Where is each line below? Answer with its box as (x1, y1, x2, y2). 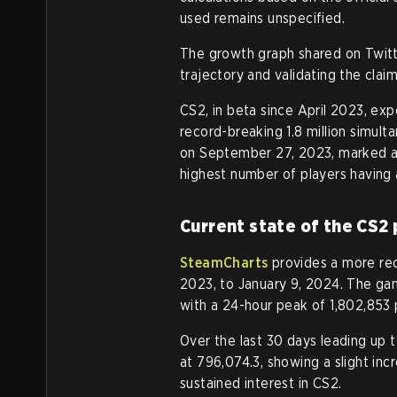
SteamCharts (180, 254, 269, 271)
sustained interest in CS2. (180, 375, 342, 392)
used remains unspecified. (180, 10, 345, 27)
